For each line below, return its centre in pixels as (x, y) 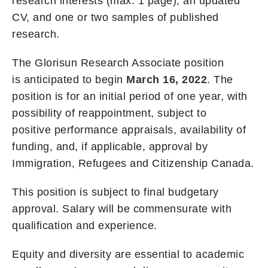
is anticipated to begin (69, 79)
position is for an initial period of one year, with (130, 96)
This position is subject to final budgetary (115, 192)
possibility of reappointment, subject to (109, 113)
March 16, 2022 (167, 79)
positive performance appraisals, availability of (129, 130)
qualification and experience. (85, 225)
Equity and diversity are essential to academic (128, 254)
